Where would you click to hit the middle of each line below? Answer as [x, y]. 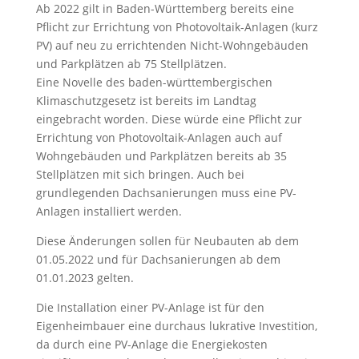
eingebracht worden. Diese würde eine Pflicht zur [169, 119]
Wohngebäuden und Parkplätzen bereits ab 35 [161, 156]
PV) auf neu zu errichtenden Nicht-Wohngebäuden [172, 45]
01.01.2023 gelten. [85, 278]
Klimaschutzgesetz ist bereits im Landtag [146, 101]
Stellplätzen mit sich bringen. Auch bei [140, 174]
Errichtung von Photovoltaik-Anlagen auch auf [159, 137]
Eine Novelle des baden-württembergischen [154, 82]
